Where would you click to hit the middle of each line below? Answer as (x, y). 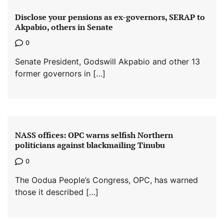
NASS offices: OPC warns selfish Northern (94, 135)
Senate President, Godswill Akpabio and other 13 (107, 61)
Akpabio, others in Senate (64, 27)
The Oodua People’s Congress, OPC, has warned (106, 180)
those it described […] (57, 192)
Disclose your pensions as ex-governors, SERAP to (110, 17)
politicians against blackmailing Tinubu (90, 145)
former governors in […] (60, 73)
